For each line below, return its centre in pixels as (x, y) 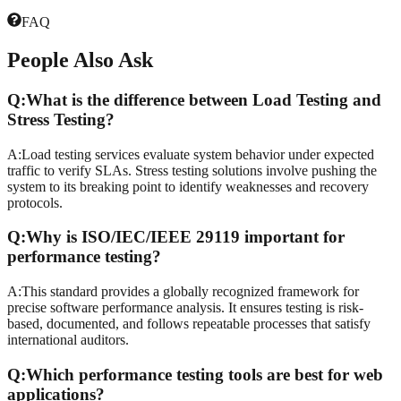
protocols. (35, 202)
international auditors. (68, 340)
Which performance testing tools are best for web (205, 374)
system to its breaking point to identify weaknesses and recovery (188, 186)
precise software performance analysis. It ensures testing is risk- (185, 308)
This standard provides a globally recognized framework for (190, 292)
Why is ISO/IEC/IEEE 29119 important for (185, 237)
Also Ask (113, 60)
